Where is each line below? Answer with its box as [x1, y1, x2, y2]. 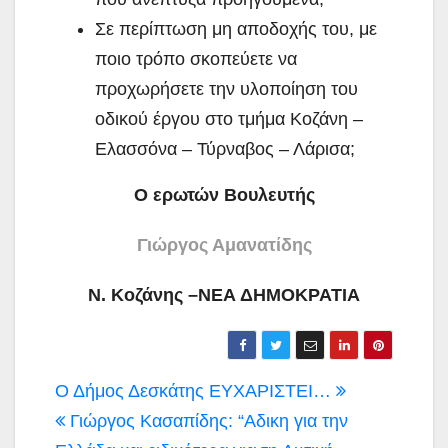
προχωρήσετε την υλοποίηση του [95, 78, 358, 99]
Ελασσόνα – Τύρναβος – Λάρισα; [95, 138, 355, 159]
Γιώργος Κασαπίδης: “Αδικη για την [65, 410, 348, 431]
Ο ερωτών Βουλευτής [133, 184, 315, 205]
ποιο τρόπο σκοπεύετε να [95, 48, 297, 69]
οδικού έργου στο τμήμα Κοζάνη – [95, 108, 363, 129]
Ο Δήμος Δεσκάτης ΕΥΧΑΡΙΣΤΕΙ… [55, 380, 336, 401]
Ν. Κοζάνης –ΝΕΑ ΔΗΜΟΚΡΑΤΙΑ [88, 284, 360, 305]
